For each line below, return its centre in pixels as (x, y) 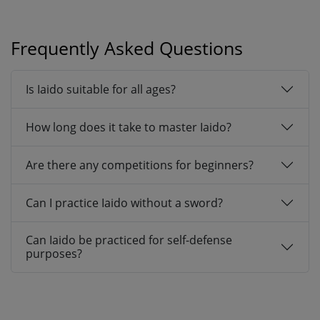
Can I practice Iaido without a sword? (124, 202)
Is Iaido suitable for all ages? (101, 89)
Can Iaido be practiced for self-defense (129, 240)
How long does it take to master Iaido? (129, 127)
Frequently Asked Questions (127, 48)
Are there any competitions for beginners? (140, 165)
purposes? (54, 254)
